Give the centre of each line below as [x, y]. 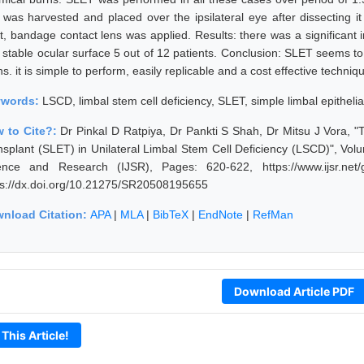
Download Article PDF [294, 291]
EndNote [221, 214]
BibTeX [171, 214]
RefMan [273, 214]
